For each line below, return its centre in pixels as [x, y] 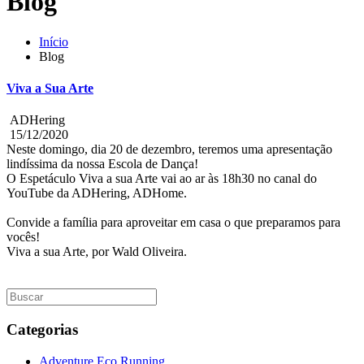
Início [54, 41]
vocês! [23, 237]
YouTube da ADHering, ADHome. [97, 193]
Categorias [42, 330]
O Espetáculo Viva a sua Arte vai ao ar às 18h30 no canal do [162, 179]
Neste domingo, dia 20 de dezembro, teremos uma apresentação [169, 149]
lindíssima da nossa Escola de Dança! [102, 164]
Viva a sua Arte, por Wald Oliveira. [97, 252]
